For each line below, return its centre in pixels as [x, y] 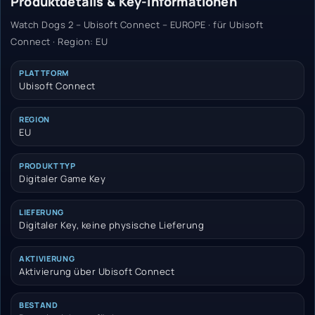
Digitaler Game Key [62, 179]
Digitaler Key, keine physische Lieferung [111, 225]
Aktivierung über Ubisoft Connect [97, 272]
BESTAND [39, 305]
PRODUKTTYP [47, 166]
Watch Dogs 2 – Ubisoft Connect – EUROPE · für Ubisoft [137, 25]
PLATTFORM [44, 73]
